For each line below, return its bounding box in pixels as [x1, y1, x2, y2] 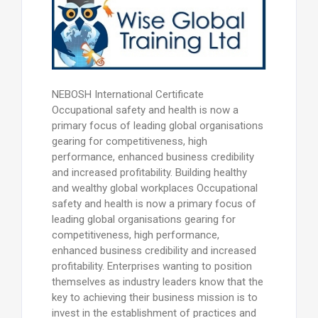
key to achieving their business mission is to [51, 290, 258, 304]
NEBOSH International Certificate [51, 87, 204, 101]
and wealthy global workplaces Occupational [51, 181, 258, 194]
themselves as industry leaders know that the [51, 275, 263, 288]
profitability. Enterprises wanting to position [51, 259, 252, 273]
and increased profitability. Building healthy [51, 165, 247, 179]
